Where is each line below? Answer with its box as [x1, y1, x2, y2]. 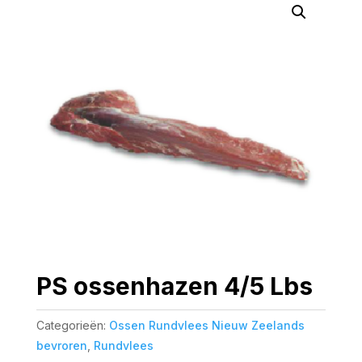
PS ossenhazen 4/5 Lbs [36, 271, 313, 301]
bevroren [36, 338, 87, 352]
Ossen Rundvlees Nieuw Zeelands [108, 318, 305, 332]
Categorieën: [36, 318, 109, 332]
